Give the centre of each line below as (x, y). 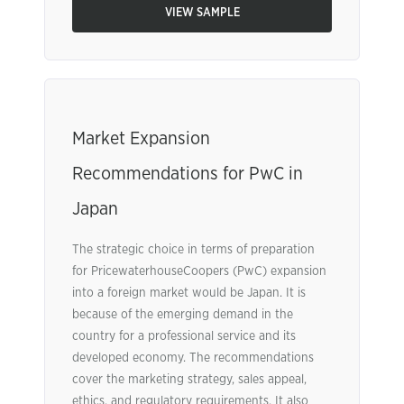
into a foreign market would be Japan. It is (189, 293)
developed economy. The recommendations (193, 358)
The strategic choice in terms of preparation (193, 250)
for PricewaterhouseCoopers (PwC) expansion (199, 271)
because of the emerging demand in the (183, 315)
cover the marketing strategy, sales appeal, (189, 380)
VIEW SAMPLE (202, 13)
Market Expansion (141, 139)
